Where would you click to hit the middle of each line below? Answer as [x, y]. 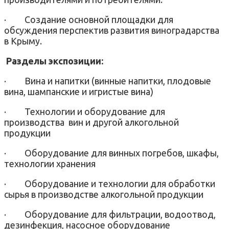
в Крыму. [23, 41]
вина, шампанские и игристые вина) [79, 91]
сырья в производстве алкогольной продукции [104, 194]
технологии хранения [50, 163]
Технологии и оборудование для [95, 111]
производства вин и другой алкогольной [91, 122]
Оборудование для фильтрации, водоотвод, [120, 214]
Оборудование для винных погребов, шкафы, [122, 153]
